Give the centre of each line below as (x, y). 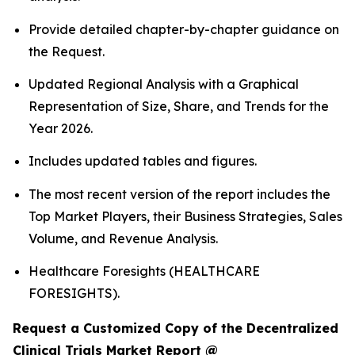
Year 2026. (61, 129)
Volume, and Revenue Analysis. (123, 238)
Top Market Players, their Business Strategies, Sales (185, 216)
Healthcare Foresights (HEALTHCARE (144, 271)
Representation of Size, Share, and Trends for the (179, 107)
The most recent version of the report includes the (179, 194)
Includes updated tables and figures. (143, 161)
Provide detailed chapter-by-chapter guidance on (184, 29)
